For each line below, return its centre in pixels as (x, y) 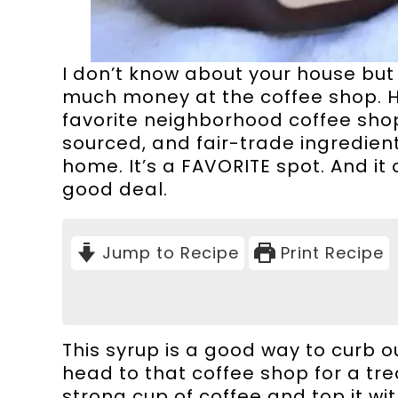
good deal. (115, 189)
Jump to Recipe (168, 252)
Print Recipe (329, 252)
